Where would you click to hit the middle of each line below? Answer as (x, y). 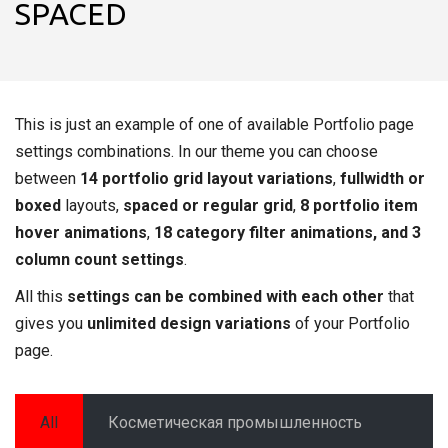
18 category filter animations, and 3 (287, 232)
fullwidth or (382, 178)
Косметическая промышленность (235, 422)
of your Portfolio (350, 323)
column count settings (99, 259)
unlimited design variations (189, 323)
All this (41, 296)
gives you (51, 323)
